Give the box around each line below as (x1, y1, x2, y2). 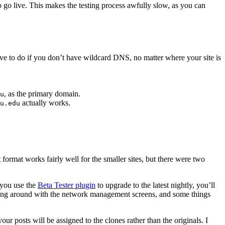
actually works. (20, 98, 70, 107)
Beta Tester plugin (38, 180, 95, 189)
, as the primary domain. (4, 89, 80, 98)
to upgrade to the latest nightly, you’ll (95, 180, 215, 189)
